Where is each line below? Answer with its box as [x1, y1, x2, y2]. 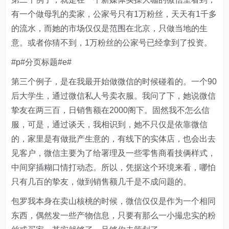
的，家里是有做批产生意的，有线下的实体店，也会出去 [11, 134, 216, 143]
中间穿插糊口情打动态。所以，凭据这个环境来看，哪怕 [11, 163, 216, 172]
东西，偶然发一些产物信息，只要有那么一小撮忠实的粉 [11, 211, 216, 220]
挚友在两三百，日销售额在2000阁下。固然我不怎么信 [11, 106, 210, 114]
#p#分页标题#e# [11, 58, 72, 66]
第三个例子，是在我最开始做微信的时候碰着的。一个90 [11, 77, 217, 86]
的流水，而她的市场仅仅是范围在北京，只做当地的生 [11, 24, 208, 33]
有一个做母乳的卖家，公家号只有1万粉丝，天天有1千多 [11, 10, 217, 18]
